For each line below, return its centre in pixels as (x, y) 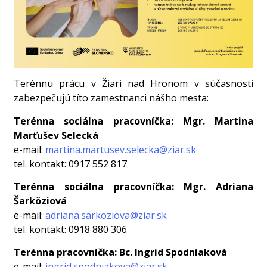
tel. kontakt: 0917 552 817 (71, 164)
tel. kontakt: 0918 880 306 (71, 230)
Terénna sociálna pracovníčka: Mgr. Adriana (133, 187)
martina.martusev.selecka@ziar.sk (121, 149)
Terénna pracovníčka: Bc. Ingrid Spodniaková (121, 252)
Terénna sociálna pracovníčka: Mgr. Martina (133, 121)
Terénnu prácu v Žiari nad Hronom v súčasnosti (133, 84)
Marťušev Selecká (56, 135)
